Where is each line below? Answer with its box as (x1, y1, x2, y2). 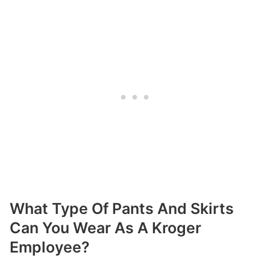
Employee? (10, 238, 90, 257)
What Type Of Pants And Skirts (10, 199, 234, 218)
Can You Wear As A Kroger (10, 219, 201, 237)
